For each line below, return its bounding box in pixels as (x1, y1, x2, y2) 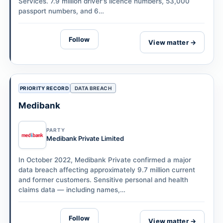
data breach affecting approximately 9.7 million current (18, 166, 195, 174)
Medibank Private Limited (46, 134, 124, 143)
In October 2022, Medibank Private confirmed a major (18, 156, 191, 164)
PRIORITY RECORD (19, 85, 69, 92)
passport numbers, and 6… (18, 7, 104, 15)
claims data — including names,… (18, 186, 125, 194)
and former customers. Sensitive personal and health (18, 176, 188, 184)
